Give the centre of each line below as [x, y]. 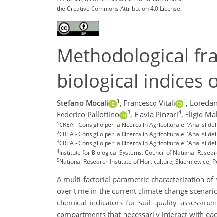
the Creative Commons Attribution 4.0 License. [119, 8]
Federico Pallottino [88, 115]
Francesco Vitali [149, 103]
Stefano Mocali [83, 103]
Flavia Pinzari [156, 115]
